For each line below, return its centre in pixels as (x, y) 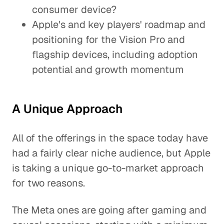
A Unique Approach (67, 109)
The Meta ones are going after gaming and (109, 210)
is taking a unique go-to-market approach (108, 168)
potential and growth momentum (108, 69)
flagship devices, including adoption (115, 54)
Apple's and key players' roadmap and (119, 24)
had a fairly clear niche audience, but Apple (111, 153)
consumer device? (74, 9)
